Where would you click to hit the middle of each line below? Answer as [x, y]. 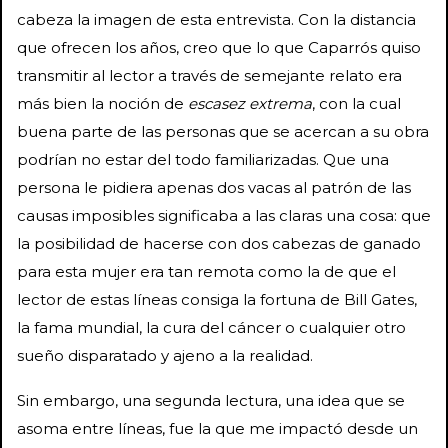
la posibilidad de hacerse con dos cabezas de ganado [219, 243]
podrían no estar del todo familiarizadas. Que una [203, 159]
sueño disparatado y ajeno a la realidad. [165, 355]
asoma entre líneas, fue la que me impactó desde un [217, 428]
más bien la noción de [102, 103]
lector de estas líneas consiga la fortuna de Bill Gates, [217, 299]
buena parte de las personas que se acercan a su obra [223, 131]
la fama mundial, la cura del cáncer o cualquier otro [211, 327]
